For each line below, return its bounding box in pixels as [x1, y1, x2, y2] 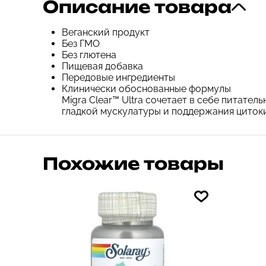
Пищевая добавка [62, 61, 143, 72]
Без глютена [62, 49, 116, 61]
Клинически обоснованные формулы [62, 83, 231, 95]
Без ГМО [62, 38, 100, 50]
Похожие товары [43, 153, 224, 175]
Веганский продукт [62, 27, 150, 39]
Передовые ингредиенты [62, 72, 175, 84]
